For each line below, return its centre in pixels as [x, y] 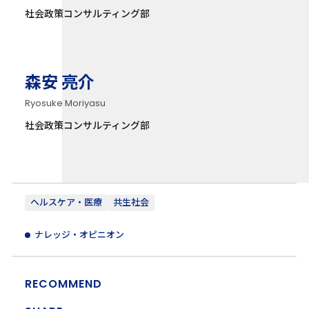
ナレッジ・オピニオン [79, 235]
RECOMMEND [63, 283]
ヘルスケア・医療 [66, 202]
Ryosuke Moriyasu [65, 103]
